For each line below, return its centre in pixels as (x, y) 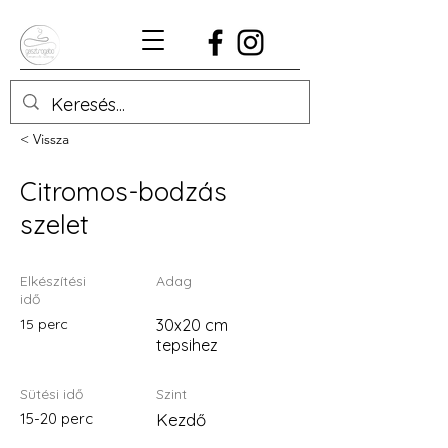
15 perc (44, 324)
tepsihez (187, 345)
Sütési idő (51, 394)
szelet (54, 224)
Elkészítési (53, 281)
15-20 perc (56, 418)
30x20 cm (192, 325)
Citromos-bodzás (123, 191)
